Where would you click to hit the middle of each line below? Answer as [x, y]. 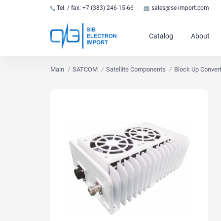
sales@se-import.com [180, 8]
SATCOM [85, 69]
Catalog [161, 36]
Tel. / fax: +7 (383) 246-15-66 [95, 8]
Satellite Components [136, 69]
